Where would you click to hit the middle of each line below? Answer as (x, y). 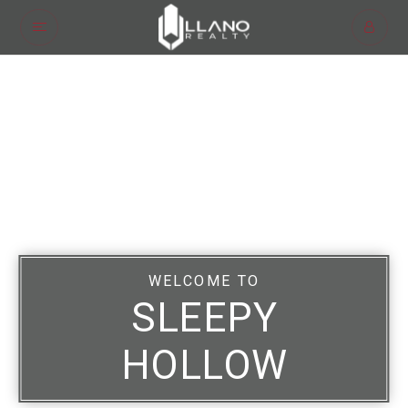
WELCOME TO (204, 281)
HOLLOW (204, 365)
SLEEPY (204, 318)
